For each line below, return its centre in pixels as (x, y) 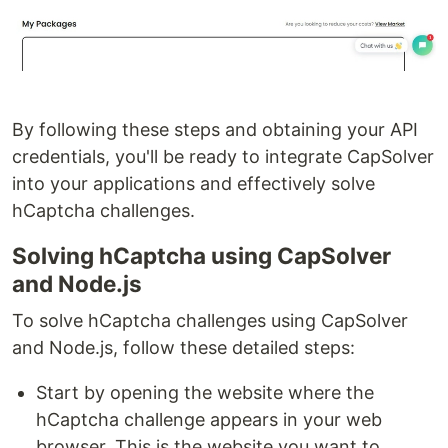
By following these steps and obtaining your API (215, 130)
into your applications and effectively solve (193, 184)
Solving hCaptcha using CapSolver (201, 256)
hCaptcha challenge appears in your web (209, 420)
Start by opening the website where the (205, 393)
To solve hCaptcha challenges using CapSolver (210, 321)
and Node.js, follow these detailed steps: (183, 348)
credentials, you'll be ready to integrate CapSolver (223, 157)
